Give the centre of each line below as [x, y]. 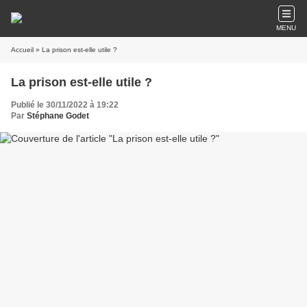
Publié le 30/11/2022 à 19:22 [65, 105]
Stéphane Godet [58, 116]
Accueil [22, 50]
